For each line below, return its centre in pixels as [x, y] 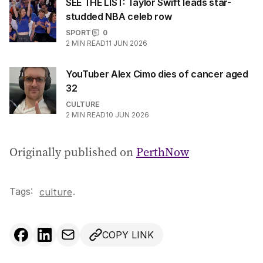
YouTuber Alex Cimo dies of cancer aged [157, 74]
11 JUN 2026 [127, 43]
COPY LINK [128, 235]
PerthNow [163, 152]
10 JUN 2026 [127, 115]
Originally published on [73, 152]
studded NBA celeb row [119, 17]
